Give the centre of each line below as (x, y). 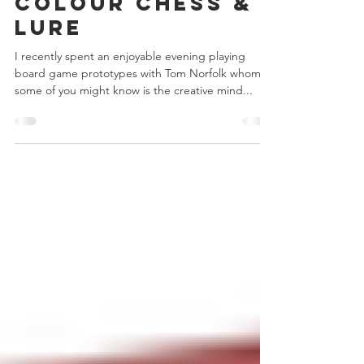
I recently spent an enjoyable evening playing (130, 115)
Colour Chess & (134, 62)
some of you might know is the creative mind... (134, 149)
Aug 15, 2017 (76, 29)
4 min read (141, 29)
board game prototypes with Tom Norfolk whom (138, 132)
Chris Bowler (76, 15)
